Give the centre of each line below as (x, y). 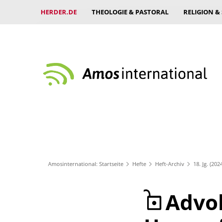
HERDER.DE (59, 12)
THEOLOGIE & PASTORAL (130, 12)
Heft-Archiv (170, 164)
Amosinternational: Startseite (86, 164)
